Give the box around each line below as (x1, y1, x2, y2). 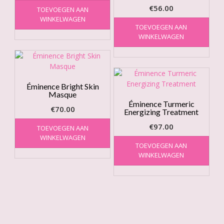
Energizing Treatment (124, 106, 199, 116)
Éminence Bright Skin (26, 81, 99, 91)
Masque (48, 89, 77, 99)
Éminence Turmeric (128, 98, 194, 108)
